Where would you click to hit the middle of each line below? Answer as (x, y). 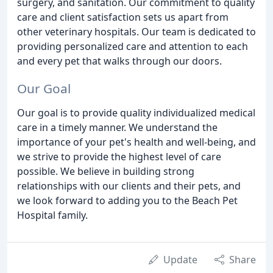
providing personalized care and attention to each (133, 47)
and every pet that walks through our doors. (119, 61)
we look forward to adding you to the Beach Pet (127, 201)
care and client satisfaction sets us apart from (123, 17)
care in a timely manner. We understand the (117, 128)
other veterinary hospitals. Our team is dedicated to (136, 32)
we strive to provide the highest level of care (119, 157)
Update (180, 260)
